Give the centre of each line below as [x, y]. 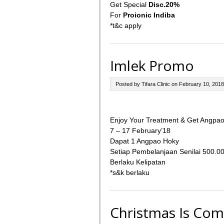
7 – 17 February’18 [140, 130]
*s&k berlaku [129, 172]
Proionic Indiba [149, 15]
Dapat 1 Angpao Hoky [144, 141]
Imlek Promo [152, 65]
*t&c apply [125, 25]
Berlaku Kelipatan [137, 162]
